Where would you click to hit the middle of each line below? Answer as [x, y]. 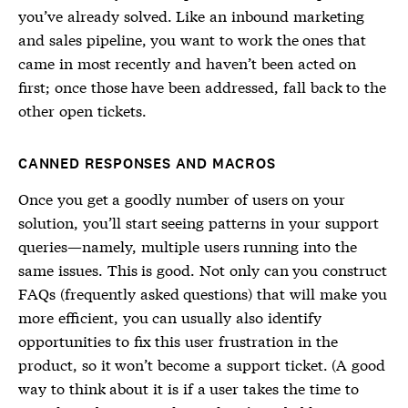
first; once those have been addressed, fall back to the [203, 86]
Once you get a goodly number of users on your [182, 198]
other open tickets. [82, 110]
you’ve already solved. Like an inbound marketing [191, 15]
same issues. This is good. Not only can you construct [203, 269]
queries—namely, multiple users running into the [188, 245]
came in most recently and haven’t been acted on [188, 62]
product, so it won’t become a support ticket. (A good [202, 364]
